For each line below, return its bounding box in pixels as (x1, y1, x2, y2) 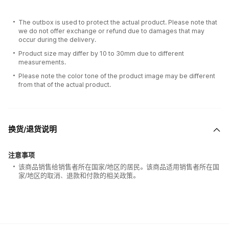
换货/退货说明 (8, 125, 57, 134)
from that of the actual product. (18, 81, 111, 88)
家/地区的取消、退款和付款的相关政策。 (18, 172, 139, 179)
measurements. (18, 58, 66, 66)
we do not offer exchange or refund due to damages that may (18, 27, 204, 35)
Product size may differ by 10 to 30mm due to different (18, 50, 184, 57)
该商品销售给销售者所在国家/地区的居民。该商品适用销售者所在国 (18, 163, 219, 171)
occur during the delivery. (18, 36, 96, 43)
